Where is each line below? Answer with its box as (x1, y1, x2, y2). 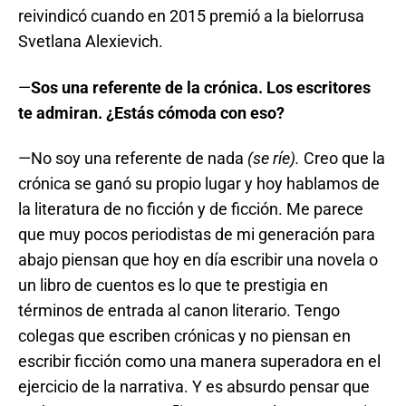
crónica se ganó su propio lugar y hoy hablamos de (18, 174, 380, 193)
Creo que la (300, 149, 385, 168)
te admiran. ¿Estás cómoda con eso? (18, 102, 285, 122)
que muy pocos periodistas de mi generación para (18, 225, 375, 244)
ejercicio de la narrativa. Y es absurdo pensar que (18, 377, 370, 396)
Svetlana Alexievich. (18, 32, 163, 51)
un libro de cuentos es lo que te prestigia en (18, 275, 328, 295)
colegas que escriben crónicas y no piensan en (18, 326, 351, 345)
